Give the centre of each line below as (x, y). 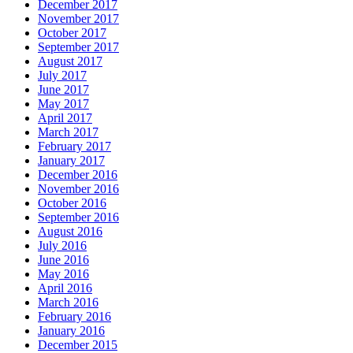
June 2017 (63, 90)
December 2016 (78, 175)
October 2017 (72, 33)
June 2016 (63, 260)
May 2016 (63, 274)
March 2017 (68, 132)
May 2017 (63, 104)
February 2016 (74, 317)
